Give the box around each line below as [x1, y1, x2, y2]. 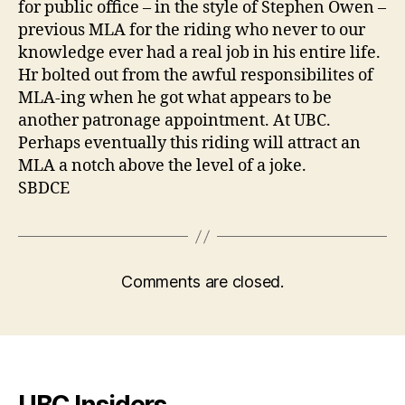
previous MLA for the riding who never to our [18, 20, 365, 42]
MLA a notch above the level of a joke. [18, 155, 306, 177]
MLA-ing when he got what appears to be [18, 88, 332, 109]
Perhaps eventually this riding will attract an [18, 133, 361, 155]
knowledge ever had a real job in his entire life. [18, 42, 381, 64]
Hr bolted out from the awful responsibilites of [18, 65, 373, 87]
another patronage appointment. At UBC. [18, 110, 331, 132]
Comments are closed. [121, 272, 284, 292]
